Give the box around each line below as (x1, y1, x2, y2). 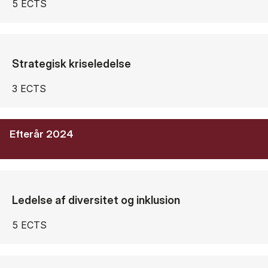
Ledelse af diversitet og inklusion (12, 193, 180, 207)
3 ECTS (12, 83, 46, 95)
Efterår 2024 (10, 128, 74, 141)
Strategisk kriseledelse (12, 57, 131, 71)
